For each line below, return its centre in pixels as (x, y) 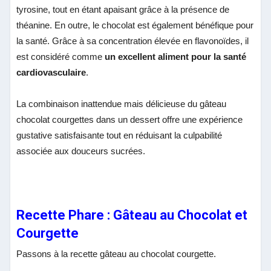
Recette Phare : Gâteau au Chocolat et (132, 215)
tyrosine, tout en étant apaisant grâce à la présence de (123, 9)
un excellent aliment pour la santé (176, 56)
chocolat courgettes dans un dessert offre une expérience (130, 119)
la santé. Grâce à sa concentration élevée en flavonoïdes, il (133, 41)
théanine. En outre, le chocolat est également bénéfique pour (135, 25)
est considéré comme (61, 56)
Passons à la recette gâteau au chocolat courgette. (116, 253)
